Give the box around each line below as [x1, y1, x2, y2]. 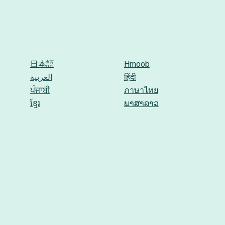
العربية [30, 72, 52, 82]
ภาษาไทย [124, 85, 158, 95]
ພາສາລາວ [124, 98, 159, 108]
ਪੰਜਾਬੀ [30, 85, 50, 95]
